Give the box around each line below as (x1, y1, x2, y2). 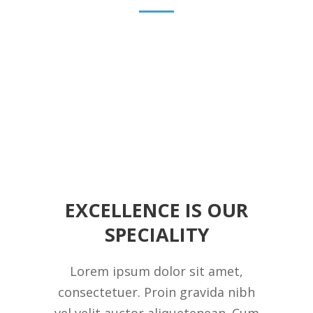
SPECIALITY (104, 221, 209, 247)
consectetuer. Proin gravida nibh (58, 284, 255, 300)
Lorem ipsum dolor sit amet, (70, 263, 243, 279)
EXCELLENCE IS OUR (65, 197, 248, 223)
